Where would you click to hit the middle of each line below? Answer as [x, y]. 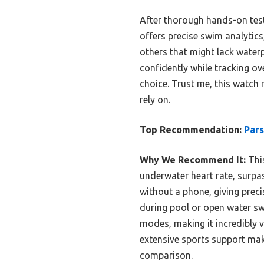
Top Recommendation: [191, 130]
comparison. [166, 255]
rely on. [155, 100]
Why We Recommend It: [193, 160]
